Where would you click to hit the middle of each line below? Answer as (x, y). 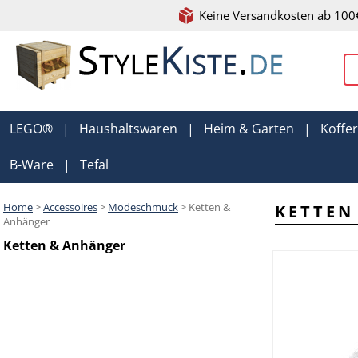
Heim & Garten (249, 129)
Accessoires (70, 207)
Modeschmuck (143, 207)
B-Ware (32, 165)
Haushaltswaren (128, 129)
